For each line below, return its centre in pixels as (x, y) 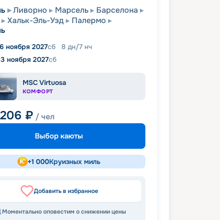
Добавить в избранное (66, 191)
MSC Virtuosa (44, 83)
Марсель (72, 10)
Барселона (117, 10)
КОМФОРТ (38, 92)
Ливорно (30, 10)
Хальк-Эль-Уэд (36, 20)
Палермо (89, 20)
